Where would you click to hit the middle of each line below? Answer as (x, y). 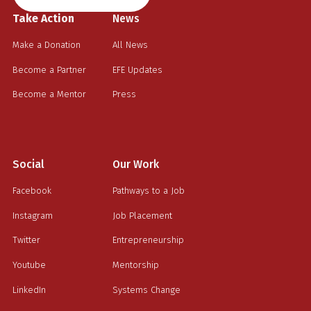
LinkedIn (29, 289)
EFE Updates (138, 69)
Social (28, 165)
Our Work (136, 165)
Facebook (32, 191)
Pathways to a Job (149, 191)
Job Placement (143, 215)
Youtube (29, 265)
